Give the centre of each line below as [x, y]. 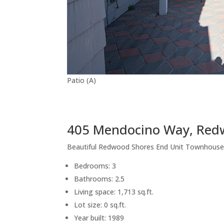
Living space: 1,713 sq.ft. [114, 191]
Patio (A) [82, 80]
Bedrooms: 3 [95, 165]
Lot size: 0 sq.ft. [100, 204]
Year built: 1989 [99, 217]
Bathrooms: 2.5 [99, 178]
